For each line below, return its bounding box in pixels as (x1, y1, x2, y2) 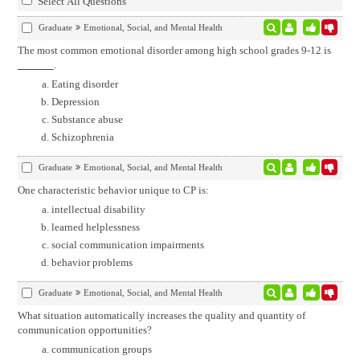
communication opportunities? (17, 324, 152, 336)
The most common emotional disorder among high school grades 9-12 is (17, 44, 331, 56)
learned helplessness (51, 221, 140, 233)
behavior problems (51, 256, 133, 268)
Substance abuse (51, 113, 123, 125)
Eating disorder (51, 78, 118, 90)
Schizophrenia (51, 131, 114, 143)
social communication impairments (51, 239, 204, 251)
